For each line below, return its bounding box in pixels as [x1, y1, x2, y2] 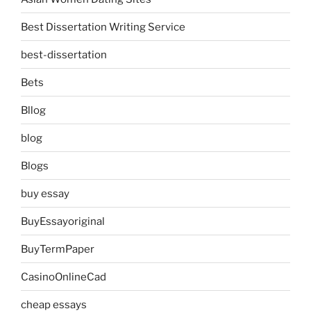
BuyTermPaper [21, 242, 94, 255]
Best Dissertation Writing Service [21, 20, 185, 33]
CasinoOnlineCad [21, 270, 106, 283]
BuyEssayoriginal [21, 215, 105, 228]
